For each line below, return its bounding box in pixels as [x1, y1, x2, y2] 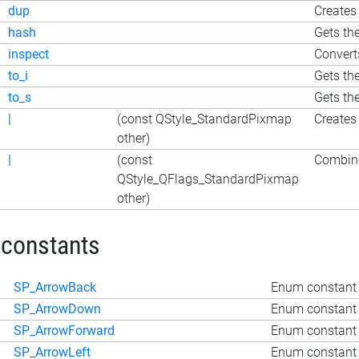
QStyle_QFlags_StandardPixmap [117, 171, 299, 187]
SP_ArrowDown [14, 301, 101, 317]
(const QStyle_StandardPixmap [117, 111, 292, 127]
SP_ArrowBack [14, 279, 96, 295]
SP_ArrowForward [14, 322, 115, 338]
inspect [8, 46, 49, 62]
